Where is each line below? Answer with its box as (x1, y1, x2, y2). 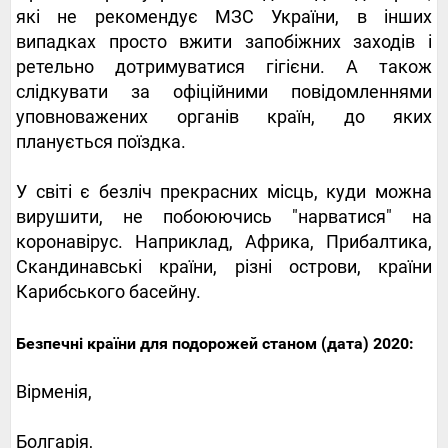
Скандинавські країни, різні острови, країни (16, 255, 432, 277)
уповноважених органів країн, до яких (16, 105, 432, 127)
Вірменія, (16, 380, 92, 402)
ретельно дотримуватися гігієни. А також (16, 55, 432, 77)
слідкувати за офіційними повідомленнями (16, 80, 432, 102)
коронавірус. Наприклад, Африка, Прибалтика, (16, 230, 432, 252)
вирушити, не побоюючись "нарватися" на (16, 205, 432, 227)
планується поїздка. (16, 130, 186, 152)
